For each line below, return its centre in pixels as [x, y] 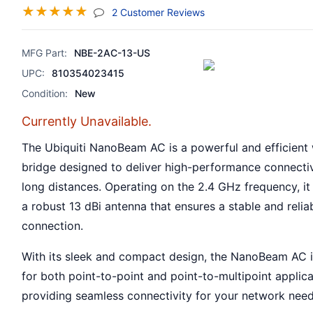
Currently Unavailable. [87, 121]
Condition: [45, 93]
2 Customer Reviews [159, 12]
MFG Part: [45, 53]
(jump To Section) [246, 11]
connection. [53, 226]
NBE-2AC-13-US [112, 53]
